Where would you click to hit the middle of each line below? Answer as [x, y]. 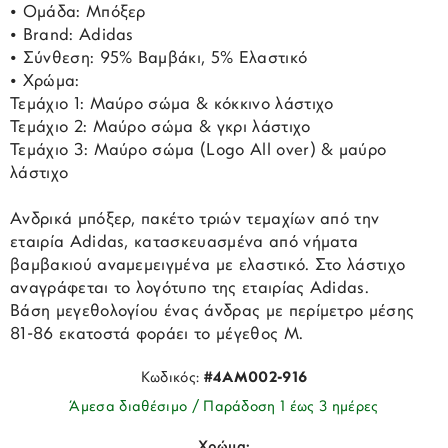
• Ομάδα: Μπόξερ [78, 13]
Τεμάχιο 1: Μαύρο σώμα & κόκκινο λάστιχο [172, 105]
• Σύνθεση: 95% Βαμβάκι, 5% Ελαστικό [159, 59]
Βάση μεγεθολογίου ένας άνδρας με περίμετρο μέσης [212, 312]
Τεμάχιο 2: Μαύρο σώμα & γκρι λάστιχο [160, 128]
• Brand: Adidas [72, 36]
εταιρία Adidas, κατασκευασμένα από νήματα [184, 243]
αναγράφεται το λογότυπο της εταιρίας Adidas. [190, 289]
